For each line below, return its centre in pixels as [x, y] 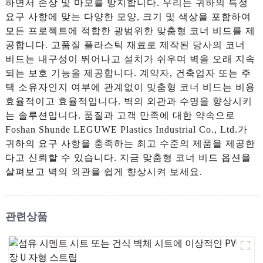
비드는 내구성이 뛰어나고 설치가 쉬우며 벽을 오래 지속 [130, 59]
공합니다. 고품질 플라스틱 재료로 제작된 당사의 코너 [125, 45]
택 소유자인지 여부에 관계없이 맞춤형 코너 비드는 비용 [130, 87]
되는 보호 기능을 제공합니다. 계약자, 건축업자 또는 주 [128, 73]
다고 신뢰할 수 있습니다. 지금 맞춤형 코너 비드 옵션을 [128, 157]
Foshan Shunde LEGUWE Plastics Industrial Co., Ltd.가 [126, 129]
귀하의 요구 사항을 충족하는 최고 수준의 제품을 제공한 [130, 143]
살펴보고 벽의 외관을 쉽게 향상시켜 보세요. [104, 171]
